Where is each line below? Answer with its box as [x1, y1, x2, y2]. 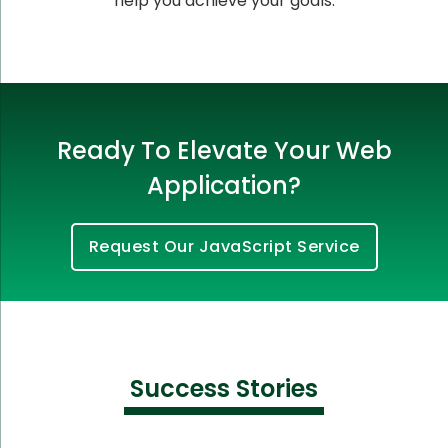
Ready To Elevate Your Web [56, 133, 392, 167]
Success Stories [130, 371, 318, 405]
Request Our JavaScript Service [88, 234, 360, 258]
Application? [147, 168, 301, 202]
